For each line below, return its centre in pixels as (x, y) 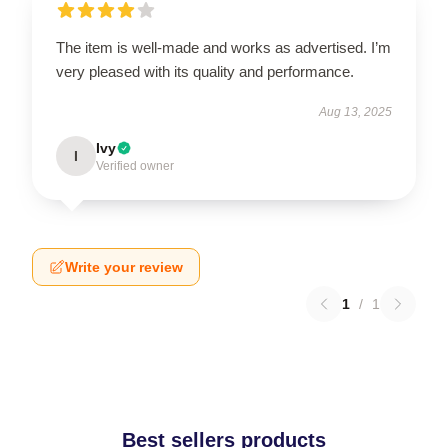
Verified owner (135, 166)
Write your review (124, 267)
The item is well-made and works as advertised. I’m (223, 48)
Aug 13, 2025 (355, 112)
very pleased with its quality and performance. (205, 72)
